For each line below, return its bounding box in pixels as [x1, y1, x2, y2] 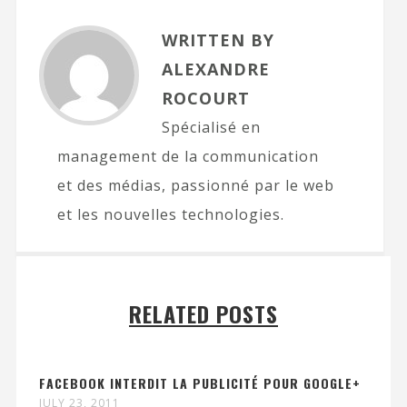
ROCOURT [161, 87, 250, 110]
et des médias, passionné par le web [56, 175, 334, 196]
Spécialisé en [161, 117, 261, 138]
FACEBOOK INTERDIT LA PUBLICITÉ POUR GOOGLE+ [38, 373, 361, 393]
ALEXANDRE [161, 58, 270, 81]
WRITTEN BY [161, 29, 274, 52]
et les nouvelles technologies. [56, 204, 284, 225]
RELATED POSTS [129, 297, 278, 331]
